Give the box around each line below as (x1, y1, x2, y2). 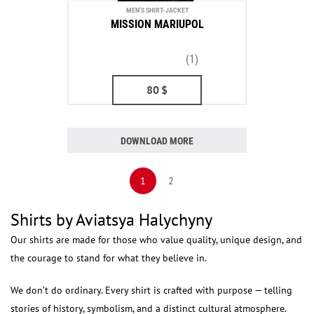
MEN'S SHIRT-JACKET (125, 6, 189, 14)
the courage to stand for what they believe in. (11, 252, 207, 264)
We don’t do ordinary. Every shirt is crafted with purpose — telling (11, 284, 292, 296)
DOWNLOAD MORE (121, 135, 193, 146)
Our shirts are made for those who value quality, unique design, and (11, 233, 302, 246)
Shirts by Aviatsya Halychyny (11, 209, 212, 231)
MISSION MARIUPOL (110, 18, 204, 32)
